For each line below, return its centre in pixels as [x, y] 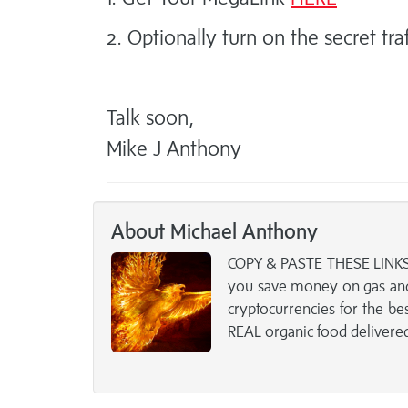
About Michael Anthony [214, 231]
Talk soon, [150, 117]
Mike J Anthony [174, 148]
